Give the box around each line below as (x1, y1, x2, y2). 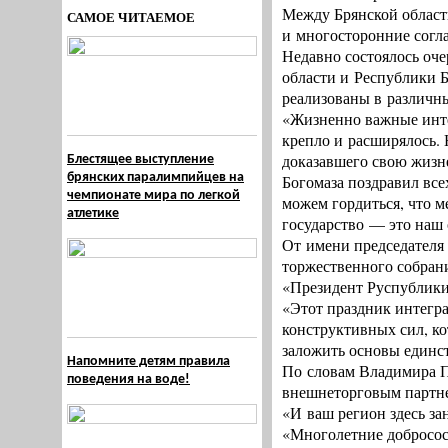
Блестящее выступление (67, 152, 214, 167)
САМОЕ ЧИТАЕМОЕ (67, 7, 195, 26)
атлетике (67, 206, 119, 221)
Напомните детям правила (67, 354, 230, 369)
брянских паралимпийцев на (67, 170, 244, 185)
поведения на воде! (67, 372, 190, 387)
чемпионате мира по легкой (67, 188, 240, 203)
